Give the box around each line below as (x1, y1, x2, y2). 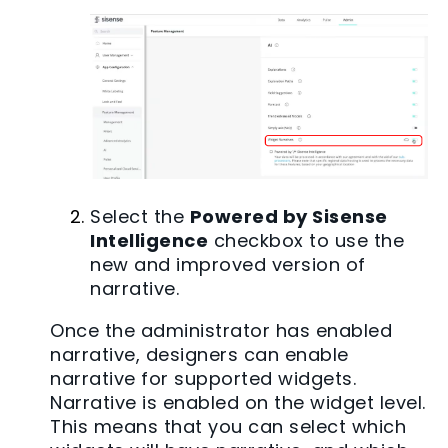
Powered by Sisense (189, 204, 388, 230)
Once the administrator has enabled (50, 318, 392, 344)
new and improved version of (90, 252, 366, 278)
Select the (90, 204, 190, 230)
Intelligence (90, 228, 208, 254)
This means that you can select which (50, 414, 406, 440)
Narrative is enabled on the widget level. (50, 390, 426, 416)
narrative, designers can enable (50, 342, 349, 368)
